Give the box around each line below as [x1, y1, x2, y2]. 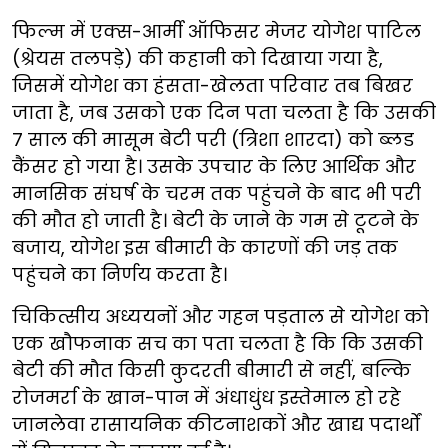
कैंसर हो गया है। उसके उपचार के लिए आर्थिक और [12, 154, 416, 180]
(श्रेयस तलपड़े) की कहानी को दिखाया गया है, [12, 46, 383, 72]
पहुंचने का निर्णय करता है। [12, 262, 227, 288]
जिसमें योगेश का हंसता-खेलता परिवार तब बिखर [12, 73, 413, 99]
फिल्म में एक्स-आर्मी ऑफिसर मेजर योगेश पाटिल [12, 19, 421, 45]
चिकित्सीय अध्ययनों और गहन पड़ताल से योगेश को [12, 304, 429, 330]
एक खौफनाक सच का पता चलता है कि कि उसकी [12, 331, 423, 357]
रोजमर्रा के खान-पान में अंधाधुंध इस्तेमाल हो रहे [12, 385, 401, 411]
